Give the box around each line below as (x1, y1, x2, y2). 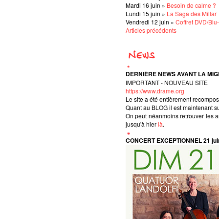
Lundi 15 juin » (126, 9, 167, 18)
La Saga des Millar (167, 9, 217, 18)
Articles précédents (126, 25, 176, 34)
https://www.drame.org (126, 86, 184, 95)
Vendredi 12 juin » (126, 17, 175, 26)
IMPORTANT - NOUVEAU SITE (126, 78, 208, 87)
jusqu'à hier (126, 119, 158, 128)
